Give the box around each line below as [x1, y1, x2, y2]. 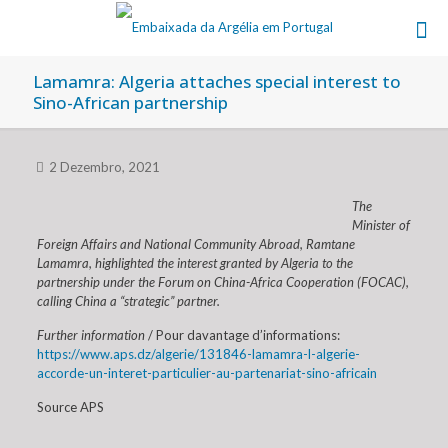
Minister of [351, 217, 410, 233]
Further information [36, 327, 148, 343]
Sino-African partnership [33, 91, 228, 114]
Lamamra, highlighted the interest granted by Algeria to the [36, 255, 353, 271]
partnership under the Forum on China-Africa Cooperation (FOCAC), [36, 274, 409, 290]
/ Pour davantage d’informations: [147, 327, 340, 343]
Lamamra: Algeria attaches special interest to [33, 70, 401, 93]
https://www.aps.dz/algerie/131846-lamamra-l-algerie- [36, 346, 360, 362]
